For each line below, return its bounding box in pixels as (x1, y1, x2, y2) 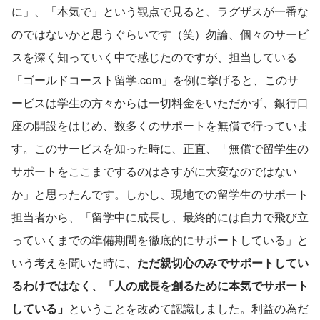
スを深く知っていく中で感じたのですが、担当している (11, 48, 297, 65)
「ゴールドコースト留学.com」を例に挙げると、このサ (11, 71, 299, 88)
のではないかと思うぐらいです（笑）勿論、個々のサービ (11, 25, 309, 42)
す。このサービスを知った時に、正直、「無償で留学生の (11, 139, 309, 156)
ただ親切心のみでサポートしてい (137, 254, 309, 271)
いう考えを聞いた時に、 (11, 254, 137, 271)
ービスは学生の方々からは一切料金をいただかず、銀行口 (11, 94, 309, 111)
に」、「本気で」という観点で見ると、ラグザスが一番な (11, 2, 309, 19)
